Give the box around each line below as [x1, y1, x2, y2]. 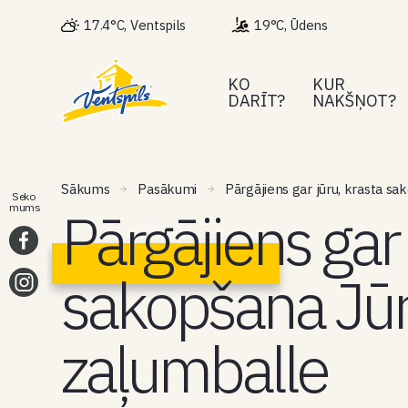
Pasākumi [138, 180, 198, 198]
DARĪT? [227, 89, 286, 111]
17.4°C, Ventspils [84, 15, 187, 34]
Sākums [61, 180, 110, 198]
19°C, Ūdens [254, 16, 328, 34]
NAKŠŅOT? [312, 89, 396, 111]
